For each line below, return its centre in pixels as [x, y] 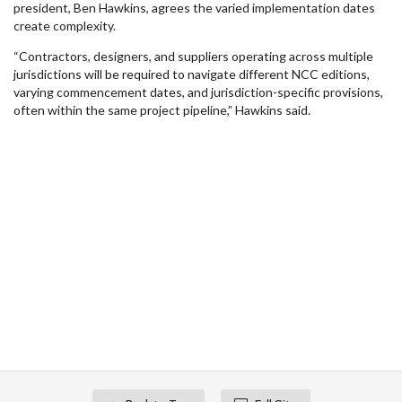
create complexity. [65, 26]
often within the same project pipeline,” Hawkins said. [162, 110]
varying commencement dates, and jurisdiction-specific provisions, [198, 92]
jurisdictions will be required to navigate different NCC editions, [192, 74]
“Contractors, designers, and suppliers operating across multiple [193, 56]
